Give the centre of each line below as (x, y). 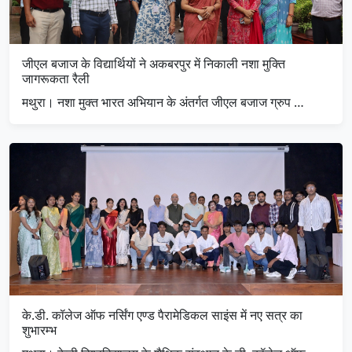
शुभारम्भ (39, 330)
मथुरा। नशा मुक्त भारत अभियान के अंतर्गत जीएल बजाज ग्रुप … (163, 103)
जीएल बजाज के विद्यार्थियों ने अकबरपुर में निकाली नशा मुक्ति (154, 64)
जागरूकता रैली (56, 79)
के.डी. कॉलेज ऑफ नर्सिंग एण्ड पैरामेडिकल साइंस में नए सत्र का (162, 315)
